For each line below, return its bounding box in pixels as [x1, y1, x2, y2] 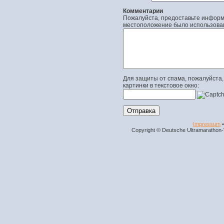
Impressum [193, 120, 220, 127]
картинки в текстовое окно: [123, 81, 199, 89]
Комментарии [123, 7, 163, 14]
